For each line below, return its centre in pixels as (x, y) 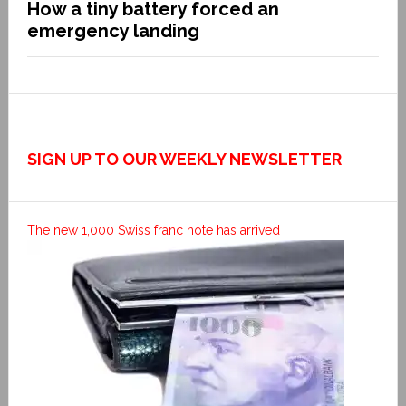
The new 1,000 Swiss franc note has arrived (153, 230)
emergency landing (113, 30)
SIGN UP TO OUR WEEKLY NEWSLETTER (184, 159)
